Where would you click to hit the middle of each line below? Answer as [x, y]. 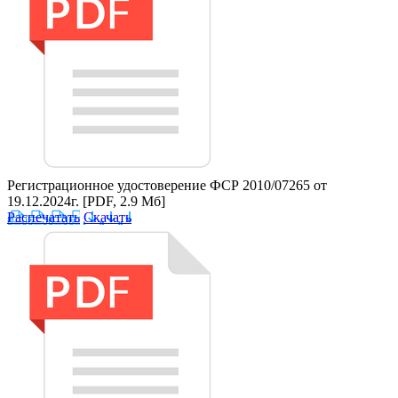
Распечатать [44, 217]
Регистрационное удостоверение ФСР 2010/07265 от [167, 185]
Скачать [107, 217]
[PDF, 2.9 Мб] [124, 201]
